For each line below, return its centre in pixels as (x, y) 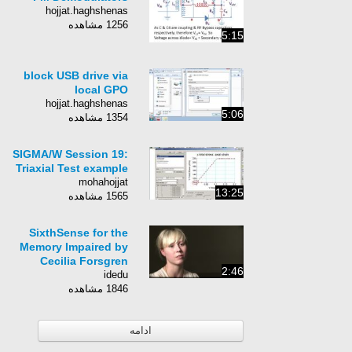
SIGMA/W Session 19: (82, 154)
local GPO (113, 90)
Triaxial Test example (84, 168)
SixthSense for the (90, 233)
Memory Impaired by (86, 247)
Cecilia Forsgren (96, 261)
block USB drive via (88, 75)
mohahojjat (115, 182)
